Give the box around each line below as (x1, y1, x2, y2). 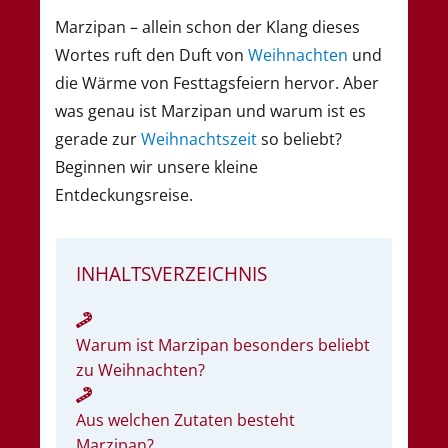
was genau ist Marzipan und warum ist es (55, 99, 366, 122)
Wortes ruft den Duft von (55, 43, 248, 66)
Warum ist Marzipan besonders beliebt (76, 333, 370, 356)
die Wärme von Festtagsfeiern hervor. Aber (55, 71, 379, 94)
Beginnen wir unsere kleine (55, 155, 258, 178)
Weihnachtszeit (141, 127, 257, 150)
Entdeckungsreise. (55, 183, 193, 206)
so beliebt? (257, 127, 342, 150)
